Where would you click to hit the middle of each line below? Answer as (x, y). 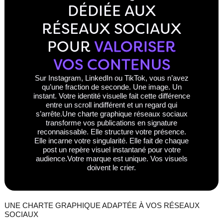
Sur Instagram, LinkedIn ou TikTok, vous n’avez (111, 78)
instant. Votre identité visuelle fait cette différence (111, 96)
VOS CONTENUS (111, 65)
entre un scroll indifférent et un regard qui (111, 105)
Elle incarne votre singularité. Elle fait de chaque (111, 141)
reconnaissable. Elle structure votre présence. (111, 132)
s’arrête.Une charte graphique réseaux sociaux (111, 114)
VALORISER (135, 47)
